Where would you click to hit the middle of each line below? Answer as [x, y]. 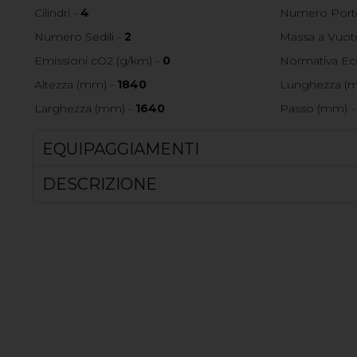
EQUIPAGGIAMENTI [120, 149]
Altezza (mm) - [75, 85]
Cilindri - [57, 13]
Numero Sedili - [79, 37]
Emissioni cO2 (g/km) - [98, 61]
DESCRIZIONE [99, 184]
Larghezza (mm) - [84, 109]
